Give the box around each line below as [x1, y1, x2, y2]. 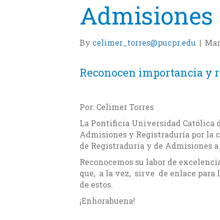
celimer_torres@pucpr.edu [92, 37, 196, 48]
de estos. [80, 179, 113, 190]
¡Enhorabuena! [80, 195, 135, 206]
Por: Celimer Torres [80, 101, 154, 112]
